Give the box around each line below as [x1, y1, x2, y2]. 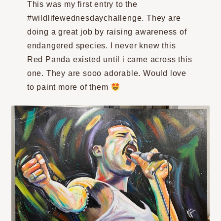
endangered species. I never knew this [27, 41, 176, 50]
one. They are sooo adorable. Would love [27, 69, 187, 78]
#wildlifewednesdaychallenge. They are [27, 14, 181, 23]
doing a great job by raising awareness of [27, 28, 187, 37]
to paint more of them [27, 83, 111, 92]
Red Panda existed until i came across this [27, 55, 192, 64]
